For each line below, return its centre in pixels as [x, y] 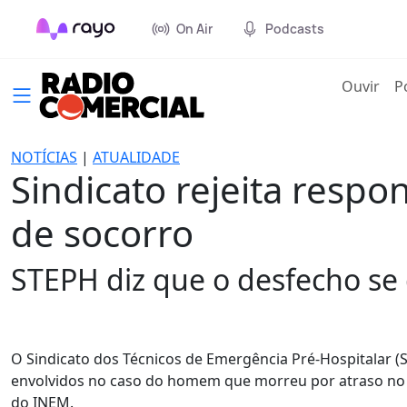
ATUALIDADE [136, 157]
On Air [194, 29]
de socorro [102, 233]
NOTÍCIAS [44, 157]
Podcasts [295, 29]
